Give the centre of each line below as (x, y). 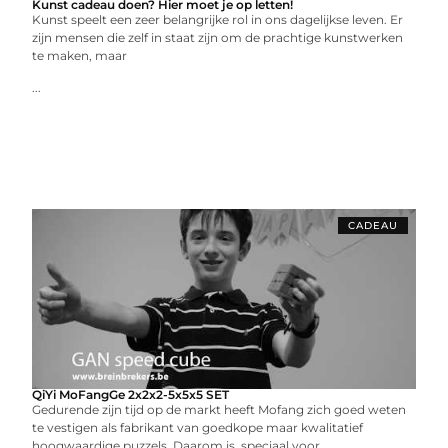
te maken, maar (80, 55)
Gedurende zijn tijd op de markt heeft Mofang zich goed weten (219, 409)
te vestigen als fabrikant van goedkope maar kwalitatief (198, 427)
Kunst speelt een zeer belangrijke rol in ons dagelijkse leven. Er (218, 19)
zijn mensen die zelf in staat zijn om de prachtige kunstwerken (218, 37)
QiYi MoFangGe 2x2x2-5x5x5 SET (131, 394)
